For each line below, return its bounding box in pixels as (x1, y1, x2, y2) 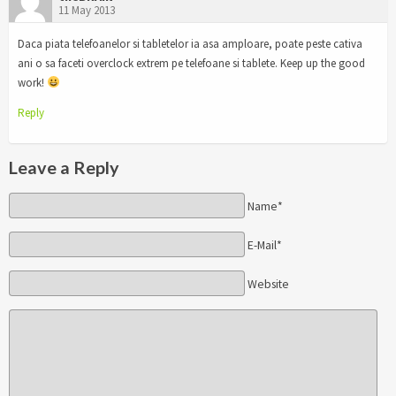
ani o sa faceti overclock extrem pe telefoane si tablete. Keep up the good (18, 55, 365, 71)
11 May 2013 (58, 2, 115, 18)
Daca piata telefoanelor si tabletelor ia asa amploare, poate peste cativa (18, 35, 362, 51)
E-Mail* (247, 237, 282, 253)
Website (247, 276, 289, 292)
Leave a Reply (9, 156, 119, 179)
